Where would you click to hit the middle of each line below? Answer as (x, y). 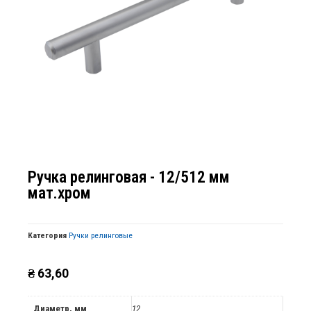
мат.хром (59, 193)
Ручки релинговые (101, 236)
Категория (47, 236)
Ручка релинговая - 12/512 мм (129, 177)
